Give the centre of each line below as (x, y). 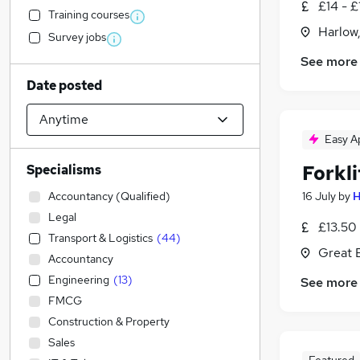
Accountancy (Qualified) (109, 196)
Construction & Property (109, 321)
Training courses (89, 14)
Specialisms (64, 170)
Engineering (79, 280)
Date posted (64, 86)
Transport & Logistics (100, 238)
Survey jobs (77, 37)
